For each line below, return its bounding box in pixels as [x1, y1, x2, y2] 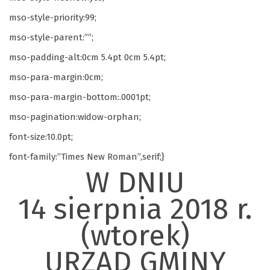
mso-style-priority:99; [9, 12, 96, 23]
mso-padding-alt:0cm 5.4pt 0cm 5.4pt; [9, 52, 166, 63]
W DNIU [86, 165, 184, 200]
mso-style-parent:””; [9, 32, 93, 43]
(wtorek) [80, 218, 190, 253]
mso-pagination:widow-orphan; [9, 111, 141, 122]
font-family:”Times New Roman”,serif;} [9, 151, 165, 162]
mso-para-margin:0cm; [9, 72, 103, 83]
